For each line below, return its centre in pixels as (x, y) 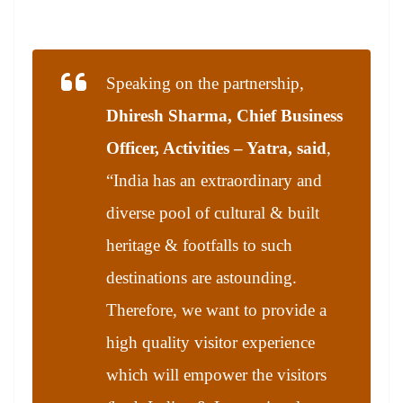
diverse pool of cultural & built (213, 212)
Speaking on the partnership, (205, 83)
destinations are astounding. (201, 277)
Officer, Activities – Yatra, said (216, 148)
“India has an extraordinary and (214, 180)
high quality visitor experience (210, 342)
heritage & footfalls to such (199, 245)
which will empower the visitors (216, 374)
